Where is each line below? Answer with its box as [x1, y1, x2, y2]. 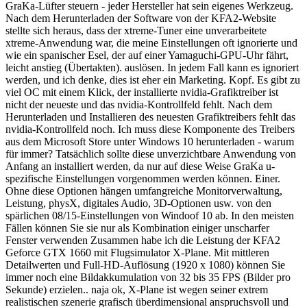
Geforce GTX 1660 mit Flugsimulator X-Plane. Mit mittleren [5, 246, 269, 258]
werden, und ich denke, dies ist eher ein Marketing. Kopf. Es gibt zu [5, 73, 300, 86]
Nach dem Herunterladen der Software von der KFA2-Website [5, 12, 276, 24]
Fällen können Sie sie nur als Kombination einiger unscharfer [5, 221, 269, 234]
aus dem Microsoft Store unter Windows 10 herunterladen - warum [5, 135, 294, 147]
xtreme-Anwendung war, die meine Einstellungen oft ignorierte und [5, 36, 297, 49]
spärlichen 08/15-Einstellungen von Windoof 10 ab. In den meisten [5, 209, 294, 221]
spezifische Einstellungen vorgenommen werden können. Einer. [5, 172, 280, 184]
